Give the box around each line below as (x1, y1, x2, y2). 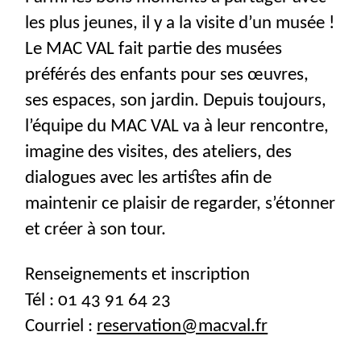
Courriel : (25, 316, 98, 336)
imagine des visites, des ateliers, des (25, 143, 293, 163)
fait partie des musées (114, 39, 283, 60)
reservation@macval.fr (97, 316, 268, 336)
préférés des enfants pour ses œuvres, (25, 65, 309, 85)
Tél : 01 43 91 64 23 (25, 290, 172, 310)
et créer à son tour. (25, 220, 167, 240)
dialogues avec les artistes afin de (25, 168, 272, 189)
